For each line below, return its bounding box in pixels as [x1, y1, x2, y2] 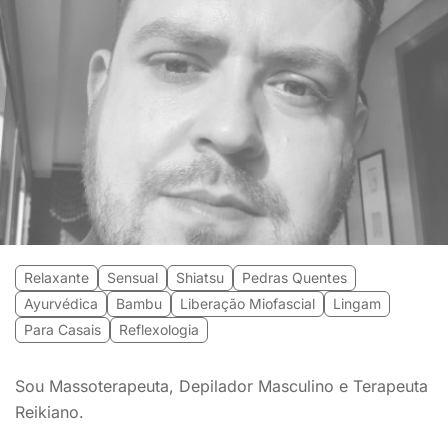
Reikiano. [15, 402, 84, 422]
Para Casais [24, 321, 101, 338]
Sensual [107, 269, 158, 286]
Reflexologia [119, 321, 199, 338]
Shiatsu [176, 269, 224, 286]
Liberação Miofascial [180, 295, 315, 312]
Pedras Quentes [242, 269, 347, 286]
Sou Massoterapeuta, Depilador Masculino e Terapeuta [15, 376, 428, 396]
